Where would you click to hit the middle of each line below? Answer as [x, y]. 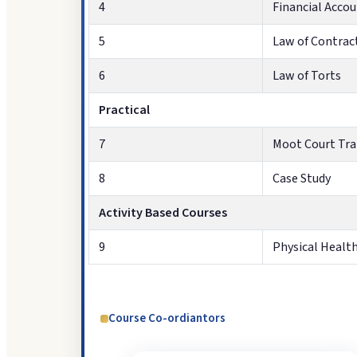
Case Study [302, 179]
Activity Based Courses [163, 213]
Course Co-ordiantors [167, 319]
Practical [124, 110]
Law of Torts [307, 76]
